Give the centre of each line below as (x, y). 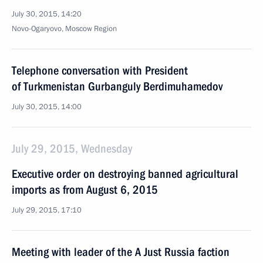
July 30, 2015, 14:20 (47, 14)
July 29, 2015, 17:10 (47, 210)
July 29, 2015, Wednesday (72, 149)
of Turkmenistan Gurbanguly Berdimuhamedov (117, 86)
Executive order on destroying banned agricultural (125, 174)
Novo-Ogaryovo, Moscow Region (64, 29)
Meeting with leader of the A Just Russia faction (121, 252)
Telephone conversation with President (100, 70)
